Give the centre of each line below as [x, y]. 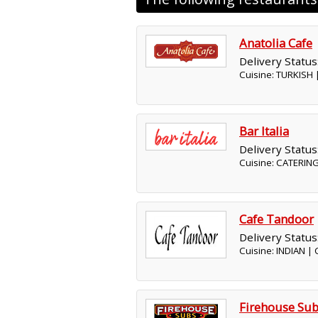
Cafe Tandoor [276, 219]
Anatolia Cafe [276, 43]
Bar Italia [264, 131]
